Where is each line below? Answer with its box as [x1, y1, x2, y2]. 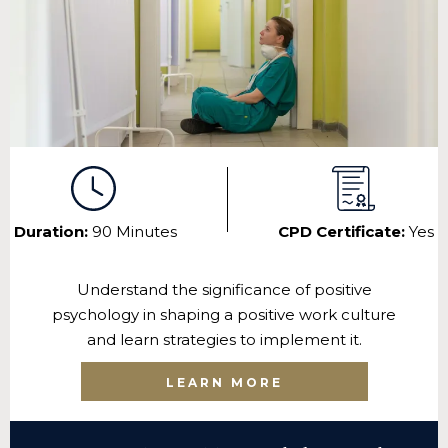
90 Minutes [92, 221, 177, 241]
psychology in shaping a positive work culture [52, 304, 396, 324]
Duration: [14, 221, 92, 241]
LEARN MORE [165, 374, 283, 390]
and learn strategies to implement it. [86, 329, 362, 349]
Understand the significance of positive [76, 279, 372, 299]
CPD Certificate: [278, 221, 409, 241]
